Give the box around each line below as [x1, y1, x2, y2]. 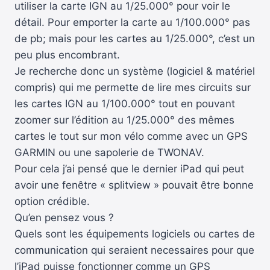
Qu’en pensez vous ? [14, 212, 114, 224]
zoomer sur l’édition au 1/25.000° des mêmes [14, 114, 234, 127]
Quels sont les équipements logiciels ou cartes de [14, 228, 255, 240]
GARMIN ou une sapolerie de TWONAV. [14, 146, 204, 159]
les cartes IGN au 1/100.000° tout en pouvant [14, 98, 235, 110]
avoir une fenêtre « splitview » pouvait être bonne [14, 179, 254, 192]
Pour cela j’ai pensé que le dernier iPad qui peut [14, 163, 244, 175]
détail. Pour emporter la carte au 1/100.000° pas [14, 16, 250, 29]
